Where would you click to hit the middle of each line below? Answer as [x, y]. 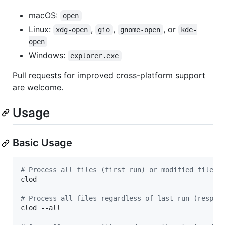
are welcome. [38, 88]
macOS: [44, 15]
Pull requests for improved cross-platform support [109, 76]
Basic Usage [42, 143]
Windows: [48, 55]
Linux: [41, 29]
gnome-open [140, 30]
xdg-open [72, 30]
